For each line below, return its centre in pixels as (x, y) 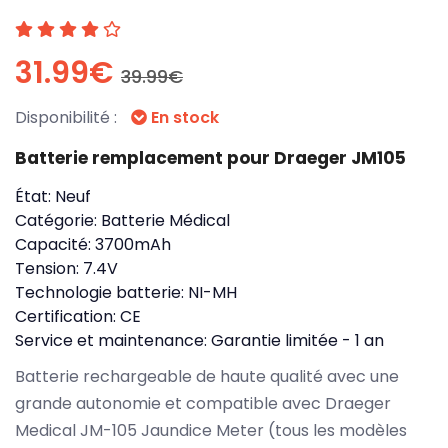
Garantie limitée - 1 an (297, 340)
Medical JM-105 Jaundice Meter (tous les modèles (211, 430)
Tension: (49, 268)
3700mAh (133, 244)
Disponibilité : (68, 117)
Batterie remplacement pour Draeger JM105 (210, 157)
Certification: (67, 316)
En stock (183, 117)
